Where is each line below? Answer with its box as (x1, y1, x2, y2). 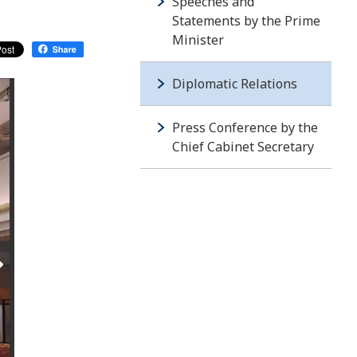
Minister (172, 31, 224, 49)
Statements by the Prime (172, 12, 320, 29)
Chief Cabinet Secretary (172, 138, 314, 155)
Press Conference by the (172, 119, 318, 136)
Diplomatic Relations (172, 75, 297, 92)
